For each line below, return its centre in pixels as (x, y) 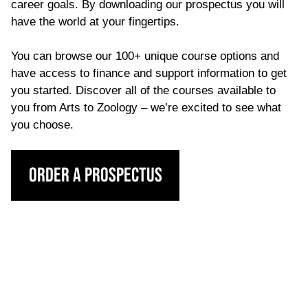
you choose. (42, 125)
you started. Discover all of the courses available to (143, 91)
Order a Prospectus (95, 175)
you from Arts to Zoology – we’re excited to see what (146, 108)
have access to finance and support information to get (149, 74)
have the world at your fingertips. (95, 22)
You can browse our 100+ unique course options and (145, 56)
